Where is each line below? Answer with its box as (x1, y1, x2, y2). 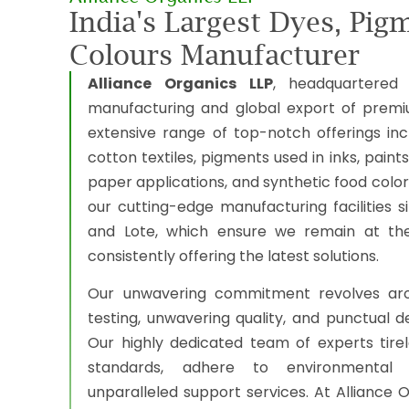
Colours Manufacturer (69, 38, 361, 70)
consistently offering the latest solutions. (88, 246, 380, 267)
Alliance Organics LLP (88, 73, 273, 94)
